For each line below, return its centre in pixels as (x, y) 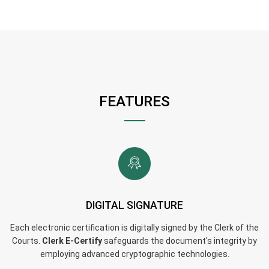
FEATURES (134, 101)
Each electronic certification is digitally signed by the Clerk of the (134, 228)
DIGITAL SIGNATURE (134, 206)
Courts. (27, 241)
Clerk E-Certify (72, 241)
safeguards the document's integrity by (180, 241)
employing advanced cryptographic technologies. (134, 254)
